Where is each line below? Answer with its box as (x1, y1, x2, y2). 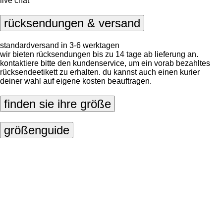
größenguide (4, 123, 69, 137)
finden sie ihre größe (4, 97, 111, 111)
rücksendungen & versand (4, 16, 140, 30)
